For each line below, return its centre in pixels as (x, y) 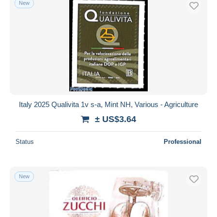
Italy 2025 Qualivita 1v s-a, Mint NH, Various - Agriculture (108, 104)
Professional (183, 141)
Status (25, 141)
